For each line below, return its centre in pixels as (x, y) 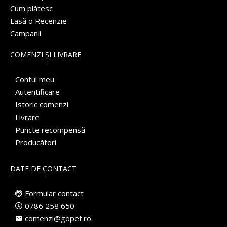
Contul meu (35, 79)
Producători (36, 142)
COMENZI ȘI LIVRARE (46, 54)
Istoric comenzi (42, 104)
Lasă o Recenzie (39, 21)
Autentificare (37, 92)
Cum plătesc (31, 8)
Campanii (26, 33)
